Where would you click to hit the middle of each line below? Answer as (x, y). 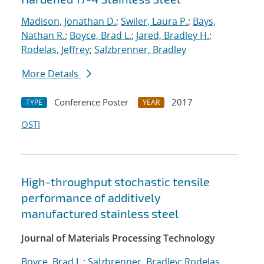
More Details (51, 74)
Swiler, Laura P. (154, 22)
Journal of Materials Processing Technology (118, 238)
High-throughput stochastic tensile (115, 182)
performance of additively (91, 198)
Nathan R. (43, 36)
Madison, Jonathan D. (69, 22)
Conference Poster (91, 102)
